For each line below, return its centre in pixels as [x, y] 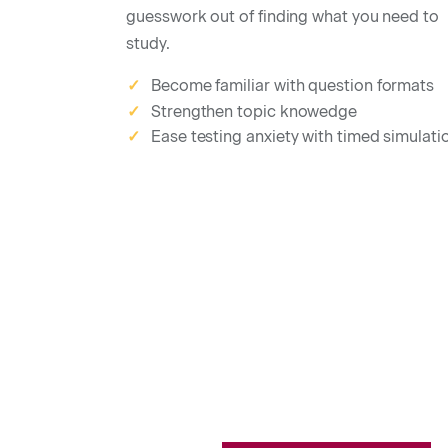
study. [148, 43]
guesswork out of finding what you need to [282, 16]
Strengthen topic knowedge [252, 111]
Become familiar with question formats [293, 85]
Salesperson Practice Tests [326, 420]
